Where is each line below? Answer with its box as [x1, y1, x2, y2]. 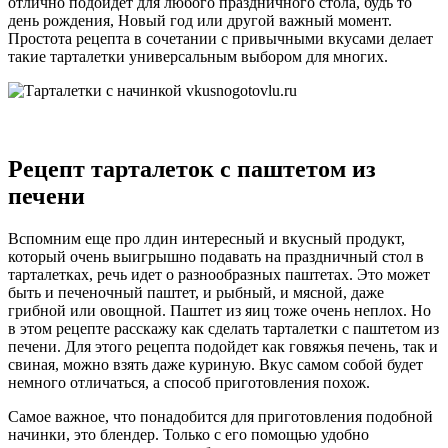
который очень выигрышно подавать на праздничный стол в [8, 248, 424, 266]
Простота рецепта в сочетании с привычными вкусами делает [8, 30, 433, 48]
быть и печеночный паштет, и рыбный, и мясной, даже [8, 284, 384, 302]
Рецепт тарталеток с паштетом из [8, 156, 376, 183]
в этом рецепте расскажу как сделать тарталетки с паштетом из [8, 320, 439, 338]
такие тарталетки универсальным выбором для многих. [8, 48, 388, 66]
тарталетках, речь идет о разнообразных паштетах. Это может [8, 266, 430, 284]
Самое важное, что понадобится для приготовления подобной [8, 408, 433, 426]
